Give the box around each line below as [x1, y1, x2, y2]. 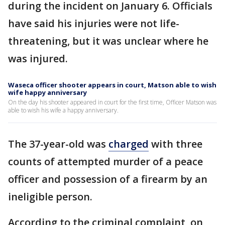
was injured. [8, 52, 68, 65]
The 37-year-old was [8, 137, 108, 151]
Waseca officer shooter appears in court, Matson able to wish [8, 80, 216, 89]
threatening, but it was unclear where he [8, 34, 208, 48]
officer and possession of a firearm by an [8, 172, 207, 186]
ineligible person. [8, 190, 92, 203]
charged [108, 137, 149, 151]
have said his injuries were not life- [8, 17, 179, 30]
